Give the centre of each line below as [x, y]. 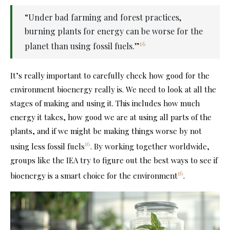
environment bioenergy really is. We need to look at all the [113, 89]
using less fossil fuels [47, 146]
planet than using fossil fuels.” [82, 46]
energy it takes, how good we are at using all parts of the [111, 117]
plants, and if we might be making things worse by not [106, 131]
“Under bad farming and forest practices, [103, 17]
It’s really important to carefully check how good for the [110, 75]
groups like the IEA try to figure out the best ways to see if [114, 160]
